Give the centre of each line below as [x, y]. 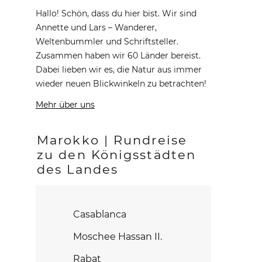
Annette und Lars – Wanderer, [96, 27]
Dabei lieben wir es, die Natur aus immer [119, 70]
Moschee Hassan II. [118, 237]
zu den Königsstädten [117, 155]
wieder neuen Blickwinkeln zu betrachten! [121, 84]
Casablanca [100, 214]
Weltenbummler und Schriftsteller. [107, 42]
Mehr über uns [65, 105]
